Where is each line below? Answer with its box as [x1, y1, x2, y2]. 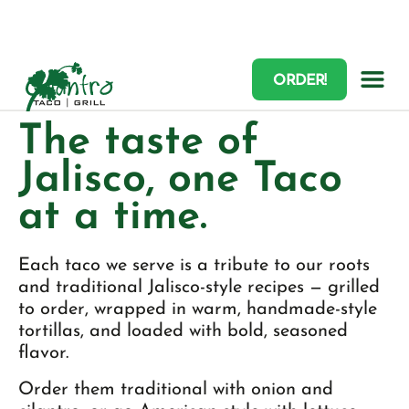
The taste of [18, 121, 258, 164]
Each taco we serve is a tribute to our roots [18, 257, 370, 275]
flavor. [18, 344, 68, 362]
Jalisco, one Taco [18, 159, 342, 202]
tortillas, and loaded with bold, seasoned [18, 322, 348, 341]
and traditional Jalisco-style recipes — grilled [18, 278, 380, 297]
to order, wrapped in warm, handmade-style [18, 300, 377, 319]
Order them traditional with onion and [18, 381, 333, 399]
